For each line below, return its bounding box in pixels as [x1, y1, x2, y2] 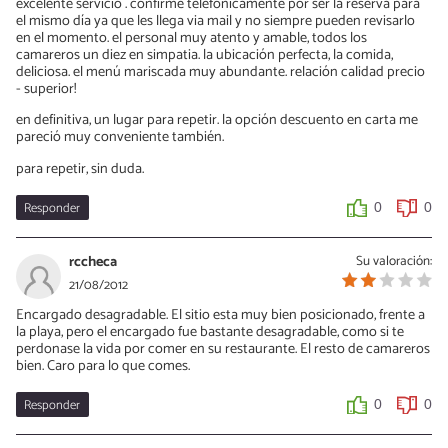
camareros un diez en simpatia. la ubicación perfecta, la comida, [16, 42, 393, 67]
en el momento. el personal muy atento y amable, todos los [16, 25, 367, 50]
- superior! [16, 76, 76, 101]
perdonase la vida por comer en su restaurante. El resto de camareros [16, 336, 430, 361]
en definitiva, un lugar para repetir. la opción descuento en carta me [16, 108, 418, 133]
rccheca [69, 249, 117, 274]
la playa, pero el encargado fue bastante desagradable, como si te [16, 319, 404, 344]
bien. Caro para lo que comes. [16, 353, 190, 378]
